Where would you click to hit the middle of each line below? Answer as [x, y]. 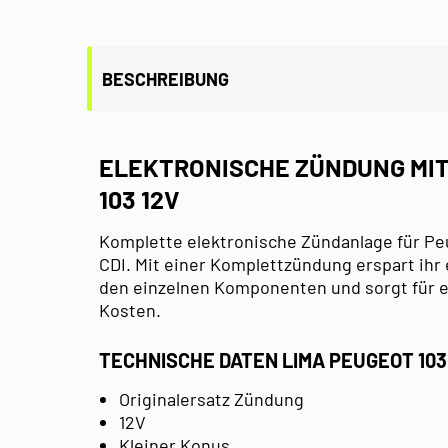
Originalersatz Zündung [211, 398]
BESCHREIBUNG [165, 78]
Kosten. [130, 309]
